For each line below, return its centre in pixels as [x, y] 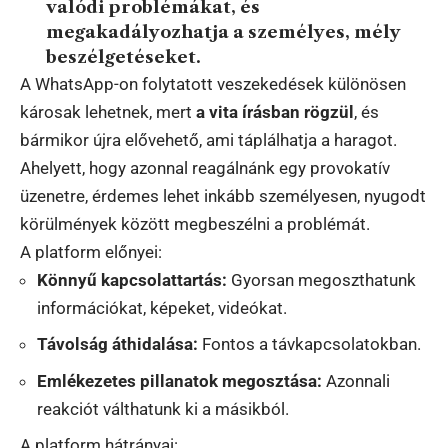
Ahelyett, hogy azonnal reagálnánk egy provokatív [205, 167]
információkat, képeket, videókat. [162, 307]
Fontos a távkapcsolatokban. [309, 344]
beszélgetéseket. [123, 56]
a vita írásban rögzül [275, 111]
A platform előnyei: [91, 251]
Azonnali [356, 380]
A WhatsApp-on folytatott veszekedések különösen [213, 83]
